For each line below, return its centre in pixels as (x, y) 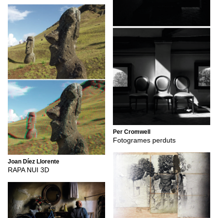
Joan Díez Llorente (34, 161)
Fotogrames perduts (144, 140)
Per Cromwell (132, 132)
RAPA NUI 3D (28, 170)
